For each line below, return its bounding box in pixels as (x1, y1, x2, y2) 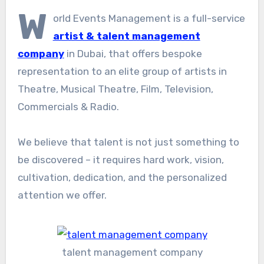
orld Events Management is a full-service (52, 12, 245, 25)
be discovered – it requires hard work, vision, (17, 154, 224, 166)
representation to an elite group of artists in (17, 65, 227, 78)
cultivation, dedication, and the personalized (17, 171, 227, 184)
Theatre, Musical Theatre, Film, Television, (17, 83, 213, 95)
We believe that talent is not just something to (17, 136, 239, 148)
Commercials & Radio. (17, 101, 119, 113)
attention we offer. (17, 189, 107, 202)
